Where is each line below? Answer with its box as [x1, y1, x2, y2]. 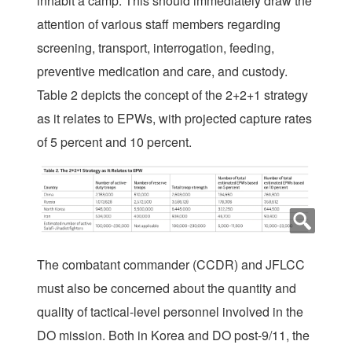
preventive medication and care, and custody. [37, 62, 288, 81]
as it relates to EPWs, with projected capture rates [37, 109, 312, 128]
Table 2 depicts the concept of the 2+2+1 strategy [37, 86, 308, 104]
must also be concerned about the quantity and [37, 279, 296, 298]
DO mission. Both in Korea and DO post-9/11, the [37, 326, 310, 345]
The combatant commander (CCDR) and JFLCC [37, 255, 305, 274]
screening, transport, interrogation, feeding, [37, 38, 274, 57]
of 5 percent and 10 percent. [37, 133, 192, 152]
